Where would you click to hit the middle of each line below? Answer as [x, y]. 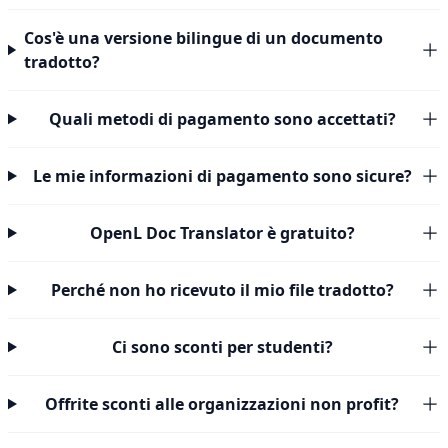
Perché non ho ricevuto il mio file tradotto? [222, 290]
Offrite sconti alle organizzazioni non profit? [222, 404]
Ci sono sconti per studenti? [222, 347]
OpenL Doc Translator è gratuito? [222, 233]
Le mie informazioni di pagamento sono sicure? [222, 176]
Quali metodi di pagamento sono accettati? [222, 119]
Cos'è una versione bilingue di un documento [203, 38]
